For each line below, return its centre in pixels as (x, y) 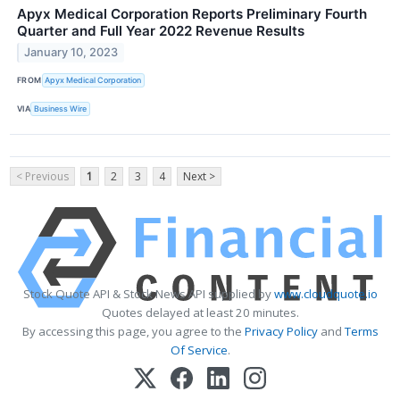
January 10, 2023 (71, 53)
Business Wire (61, 109)
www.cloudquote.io (325, 293)
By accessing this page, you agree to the (133, 331)
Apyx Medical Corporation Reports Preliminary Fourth (192, 13)
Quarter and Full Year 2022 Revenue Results (161, 30)
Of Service (199, 350)
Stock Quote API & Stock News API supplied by (148, 293)
